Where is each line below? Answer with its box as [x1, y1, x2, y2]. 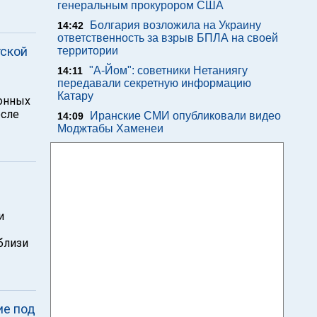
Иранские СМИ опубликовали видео [90, 110, 281, 122]
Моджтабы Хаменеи [57, 122, 163, 134]
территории [57, 45, 118, 57]
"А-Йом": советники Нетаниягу [89, 64, 248, 76]
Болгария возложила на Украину [90, 19, 261, 31]
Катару [57, 90, 93, 102]
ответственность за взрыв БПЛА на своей [57, 32, 278, 44]
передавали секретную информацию [57, 77, 251, 89]
